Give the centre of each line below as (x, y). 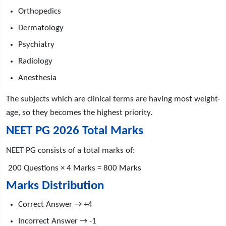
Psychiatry (36, 44)
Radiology (35, 61)
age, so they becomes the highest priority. (79, 112)
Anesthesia (37, 78)
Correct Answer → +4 (55, 204)
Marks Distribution (55, 186)
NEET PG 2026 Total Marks (75, 131)
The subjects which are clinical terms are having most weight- (113, 99)
